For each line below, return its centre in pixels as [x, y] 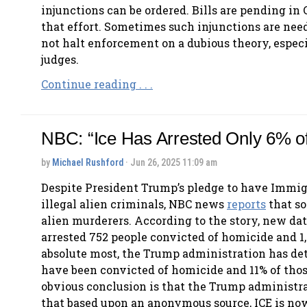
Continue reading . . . [97, 84]
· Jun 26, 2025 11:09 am [170, 163]
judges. [60, 60]
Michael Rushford [88, 163]
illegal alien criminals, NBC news [134, 204]
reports [246, 204]
